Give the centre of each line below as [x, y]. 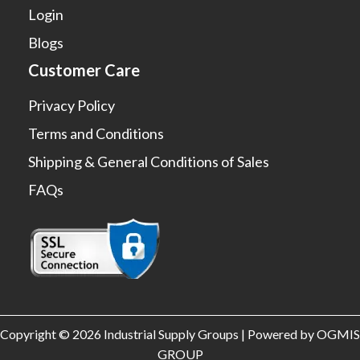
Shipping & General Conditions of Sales [148, 162]
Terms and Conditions [96, 134]
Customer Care [84, 70]
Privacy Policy [71, 106]
